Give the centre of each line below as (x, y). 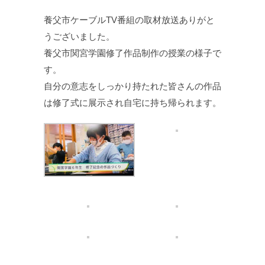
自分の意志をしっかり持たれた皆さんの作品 (132, 86)
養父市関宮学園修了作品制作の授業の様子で (132, 53)
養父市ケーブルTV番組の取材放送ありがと (129, 20)
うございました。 (79, 36)
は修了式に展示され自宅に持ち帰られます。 (132, 103)
